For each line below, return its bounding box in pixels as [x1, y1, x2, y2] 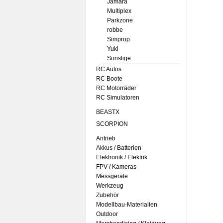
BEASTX [96, 109, 119, 115]
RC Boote [96, 75, 122, 82]
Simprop [107, 36, 130, 43]
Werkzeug [96, 182, 123, 189]
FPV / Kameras [96, 163, 136, 170]
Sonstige [107, 55, 131, 62]
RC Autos [96, 66, 121, 73]
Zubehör [96, 192, 119, 199]
